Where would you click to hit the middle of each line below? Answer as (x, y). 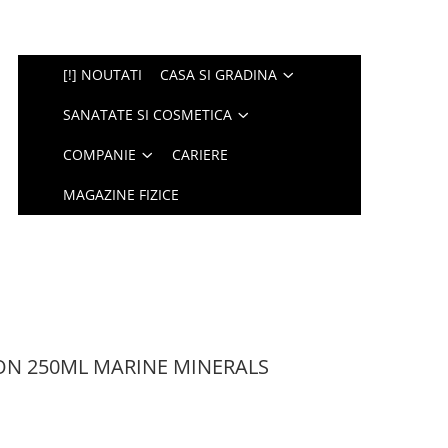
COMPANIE (100, 154)
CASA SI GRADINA (219, 74)
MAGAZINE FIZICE (121, 194)
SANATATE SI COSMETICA (148, 114)
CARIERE (200, 154)
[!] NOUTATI (103, 74)
